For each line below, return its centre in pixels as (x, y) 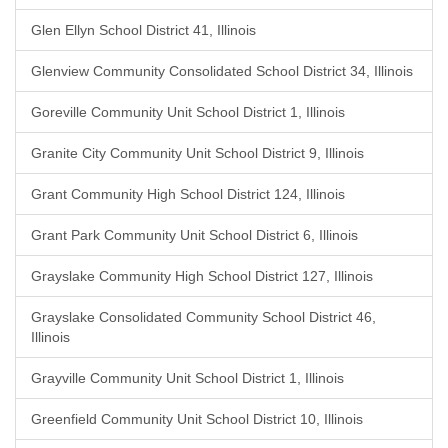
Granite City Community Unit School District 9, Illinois (197, 153)
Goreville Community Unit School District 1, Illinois (188, 112)
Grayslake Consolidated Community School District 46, (203, 317)
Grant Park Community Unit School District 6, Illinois (194, 235)
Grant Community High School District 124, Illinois (188, 194)
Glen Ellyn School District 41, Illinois (143, 30)
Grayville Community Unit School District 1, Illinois (187, 378)
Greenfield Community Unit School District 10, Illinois (197, 419)
